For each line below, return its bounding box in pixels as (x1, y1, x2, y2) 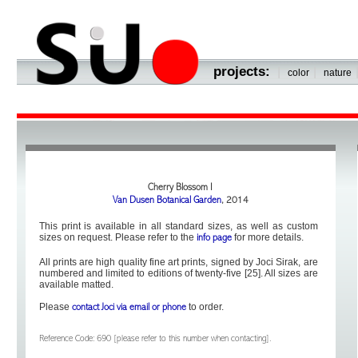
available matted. (38, 279, 113, 290)
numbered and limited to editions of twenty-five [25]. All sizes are (38, 268, 318, 279)
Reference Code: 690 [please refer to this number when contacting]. (38, 335, 271, 343)
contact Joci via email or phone (71, 304, 186, 312)
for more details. (231, 232, 304, 243)
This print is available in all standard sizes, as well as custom (38, 221, 318, 232)
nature (323, 67, 352, 78)
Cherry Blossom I (148, 184, 213, 193)
